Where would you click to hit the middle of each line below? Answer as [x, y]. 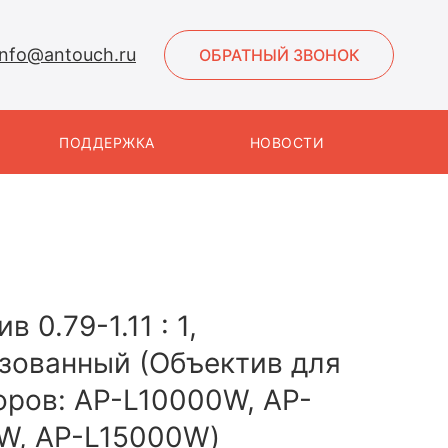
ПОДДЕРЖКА [107, 142]
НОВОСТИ [287, 142]
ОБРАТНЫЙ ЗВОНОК [279, 55]
